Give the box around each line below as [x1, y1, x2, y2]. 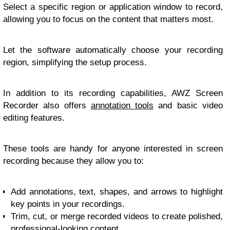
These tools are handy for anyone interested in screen [3, 143, 223, 154]
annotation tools [90, 100, 154, 110]
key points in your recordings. [11, 199, 125, 209]
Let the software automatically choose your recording [3, 45, 223, 55]
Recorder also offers [3, 100, 91, 110]
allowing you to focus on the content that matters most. [3, 14, 214, 24]
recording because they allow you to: [3, 156, 144, 166]
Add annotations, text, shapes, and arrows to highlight [11, 186, 223, 197]
